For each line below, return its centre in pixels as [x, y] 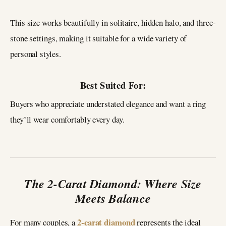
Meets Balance [113, 198]
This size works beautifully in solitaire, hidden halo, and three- [113, 23]
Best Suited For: [113, 85]
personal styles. [36, 54]
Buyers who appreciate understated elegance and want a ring [108, 103]
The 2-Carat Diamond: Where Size [113, 183]
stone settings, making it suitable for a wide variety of [99, 38]
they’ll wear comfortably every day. [67, 119]
